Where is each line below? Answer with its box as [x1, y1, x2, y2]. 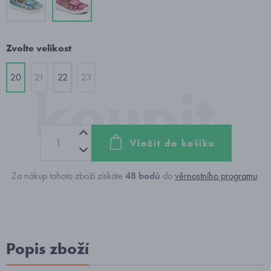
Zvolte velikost [6, 42, 71, 54]
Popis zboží [6, 238, 89, 259]
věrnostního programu [175, 169, 257, 182]
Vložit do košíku [129, 136, 215, 149]
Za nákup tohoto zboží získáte [11, 169, 125, 182]
